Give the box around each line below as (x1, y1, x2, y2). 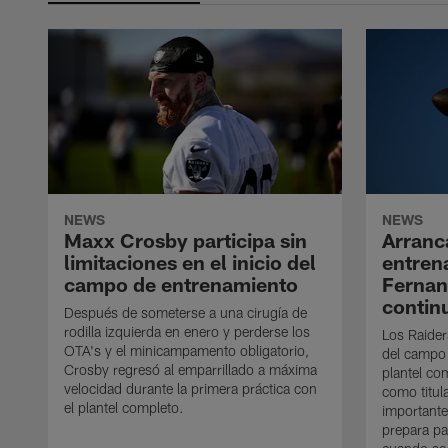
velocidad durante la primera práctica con (64, 380, 317, 398)
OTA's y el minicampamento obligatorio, (64, 342, 309, 360)
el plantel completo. (64, 399, 184, 417)
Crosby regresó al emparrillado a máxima (64, 361, 317, 379)
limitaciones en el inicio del (64, 250, 316, 275)
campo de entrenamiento (64, 272, 298, 297)
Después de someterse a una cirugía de (64, 304, 307, 322)
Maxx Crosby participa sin (64, 228, 307, 253)
